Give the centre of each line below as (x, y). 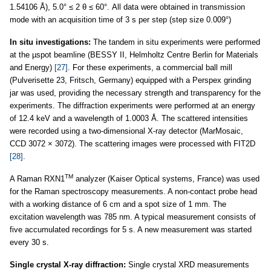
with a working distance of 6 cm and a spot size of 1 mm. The (118, 204)
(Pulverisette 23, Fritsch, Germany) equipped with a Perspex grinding (130, 80)
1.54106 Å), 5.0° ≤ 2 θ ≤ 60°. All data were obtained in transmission (127, 7)
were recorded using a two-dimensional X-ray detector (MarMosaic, (126, 131)
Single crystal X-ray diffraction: (68, 264)
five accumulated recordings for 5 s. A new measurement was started (131, 229)
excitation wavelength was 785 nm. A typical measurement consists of (133, 217)
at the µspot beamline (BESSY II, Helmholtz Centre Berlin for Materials (134, 54)
